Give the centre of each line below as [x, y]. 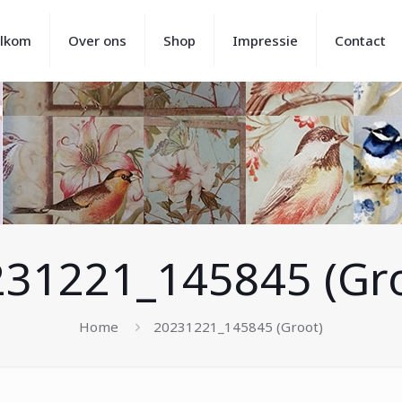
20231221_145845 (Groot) [238, 327]
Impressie [265, 40]
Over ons [97, 40]
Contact [360, 40]
